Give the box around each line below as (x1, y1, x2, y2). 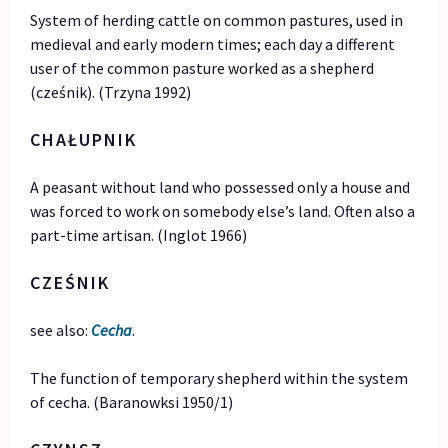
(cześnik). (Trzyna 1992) (30, 81, 192, 102)
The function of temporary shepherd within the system (30, 367, 409, 388)
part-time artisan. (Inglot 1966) (30, 224, 248, 245)
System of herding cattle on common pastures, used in (30, 9, 404, 30)
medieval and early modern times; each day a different (30, 33, 396, 54)
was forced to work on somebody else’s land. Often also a (30, 200, 416, 221)
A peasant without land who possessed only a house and (30, 176, 411, 197)
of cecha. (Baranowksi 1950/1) (30, 391, 234, 412)
